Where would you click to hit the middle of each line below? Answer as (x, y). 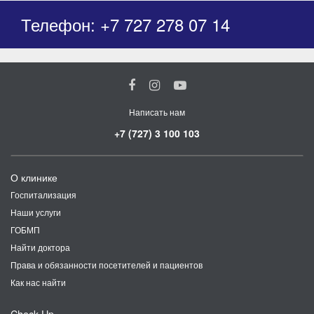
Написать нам (157, 112)
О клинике (34, 177)
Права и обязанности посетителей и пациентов (107, 265)
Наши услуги (36, 212)
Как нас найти (38, 282)
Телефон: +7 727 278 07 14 (125, 24)
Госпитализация (43, 194)
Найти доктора (40, 247)
